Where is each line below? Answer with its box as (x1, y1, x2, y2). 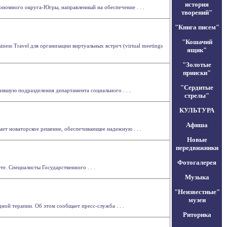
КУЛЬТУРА (179, 106, 214, 114)
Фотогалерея (177, 159, 216, 166)
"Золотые (182, 61, 211, 68)
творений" (181, 9, 212, 16)
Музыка (184, 173, 209, 181)
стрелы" (184, 92, 209, 99)
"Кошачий (181, 38, 212, 46)
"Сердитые (180, 84, 213, 91)
